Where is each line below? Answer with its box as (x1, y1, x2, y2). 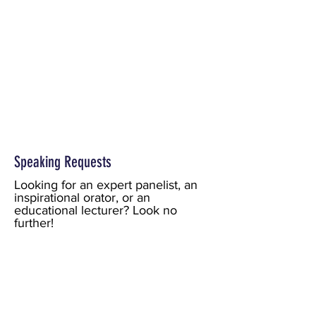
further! (14, 215, 57, 230)
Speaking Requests (14, 152, 111, 171)
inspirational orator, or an (14, 190, 150, 205)
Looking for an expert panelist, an (14, 177, 197, 192)
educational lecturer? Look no (14, 202, 177, 217)
